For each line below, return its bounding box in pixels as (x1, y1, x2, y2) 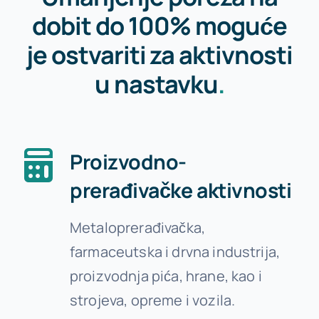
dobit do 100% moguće (32, 9, 287, 43)
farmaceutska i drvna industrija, (69, 242, 281, 262)
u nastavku (94, 67, 219, 101)
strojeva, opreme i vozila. (69, 291, 236, 310)
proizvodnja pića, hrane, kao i (69, 266, 262, 286)
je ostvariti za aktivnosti (26, 38, 293, 72)
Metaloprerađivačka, (69, 218, 206, 238)
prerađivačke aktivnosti (69, 177, 292, 205)
